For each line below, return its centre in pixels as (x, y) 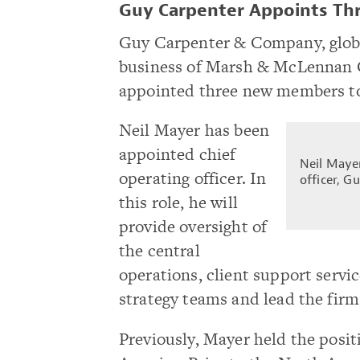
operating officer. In (193, 178)
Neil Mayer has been (194, 130)
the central (160, 251)
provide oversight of (193, 227)
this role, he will (178, 202)
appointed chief (178, 154)
